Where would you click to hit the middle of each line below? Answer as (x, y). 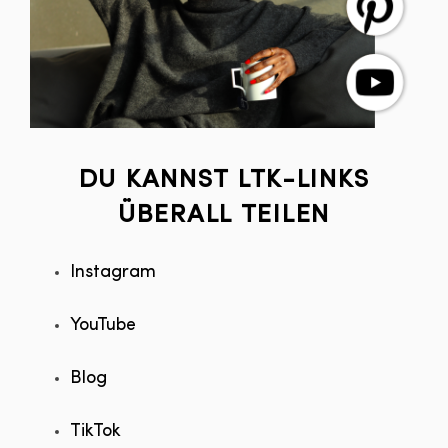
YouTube (103, 325)
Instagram (113, 272)
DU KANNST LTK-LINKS (224, 180)
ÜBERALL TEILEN (224, 215)
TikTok (95, 431)
